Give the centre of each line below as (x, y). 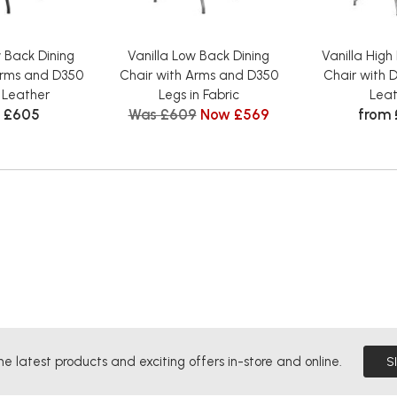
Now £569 (234, 114)
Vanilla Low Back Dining (198, 55)
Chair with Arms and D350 (198, 75)
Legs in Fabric (198, 94)
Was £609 (162, 114)
